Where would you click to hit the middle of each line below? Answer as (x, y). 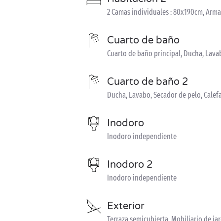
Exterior (126, 206)
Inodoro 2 (130, 165)
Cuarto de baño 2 (148, 82)
